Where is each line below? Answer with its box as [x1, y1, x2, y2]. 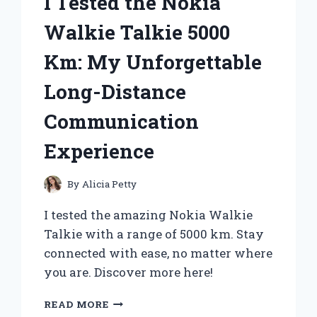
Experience [44, 137, 155, 164]
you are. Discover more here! [44, 264, 214, 281]
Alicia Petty [81, 178, 137, 191]
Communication [44, 108, 200, 134]
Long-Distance [44, 78, 187, 105]
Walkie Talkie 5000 [44, 18, 231, 45]
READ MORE [44, 298, 109, 311]
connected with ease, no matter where [44, 245, 273, 262]
